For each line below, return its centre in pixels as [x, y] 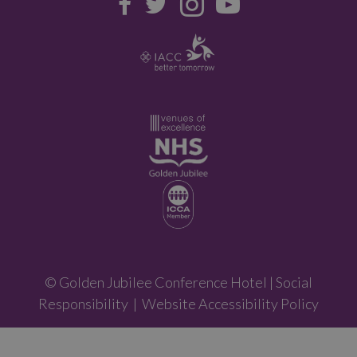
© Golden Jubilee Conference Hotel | [160, 282]
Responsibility [83, 304]
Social [294, 282]
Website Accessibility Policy [230, 304]
